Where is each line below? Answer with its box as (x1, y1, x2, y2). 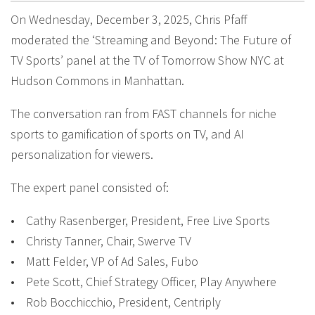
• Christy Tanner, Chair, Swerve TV (11, 232, 191, 249)
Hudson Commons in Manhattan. (11, 72, 184, 89)
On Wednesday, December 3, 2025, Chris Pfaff (11, 11, 247, 27)
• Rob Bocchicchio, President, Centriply (11, 293, 221, 310)
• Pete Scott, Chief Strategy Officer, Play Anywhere (11, 273, 276, 290)
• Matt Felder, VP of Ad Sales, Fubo (11, 252, 198, 269)
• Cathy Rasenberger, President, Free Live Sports (11, 212, 270, 229)
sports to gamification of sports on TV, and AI (11, 125, 244, 142)
